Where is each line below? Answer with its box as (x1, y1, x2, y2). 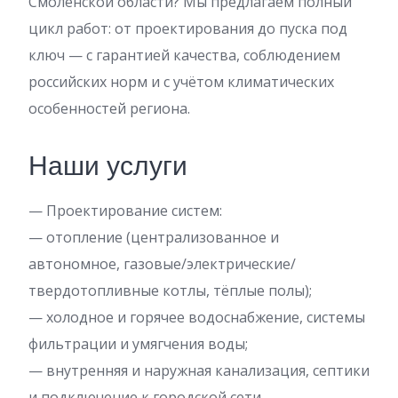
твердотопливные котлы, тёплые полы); (28, 281, 312, 300)
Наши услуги (28, 147, 187, 185)
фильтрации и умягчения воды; (28, 334, 248, 354)
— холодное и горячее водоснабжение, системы (28, 307, 365, 327)
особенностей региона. (28, 99, 190, 118)
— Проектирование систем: (28, 201, 222, 220)
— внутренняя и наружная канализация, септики (28, 361, 370, 380)
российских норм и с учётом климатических (28, 72, 334, 92)
